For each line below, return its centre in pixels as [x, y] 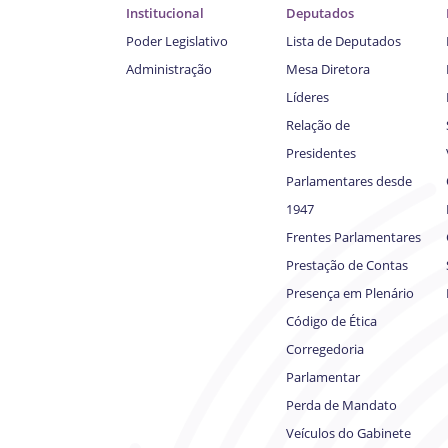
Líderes [307, 97]
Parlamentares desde [349, 181]
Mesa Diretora [328, 69]
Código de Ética [331, 321]
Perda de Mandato [341, 405]
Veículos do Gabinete [348, 433]
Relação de [318, 125]
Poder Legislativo [177, 41]
